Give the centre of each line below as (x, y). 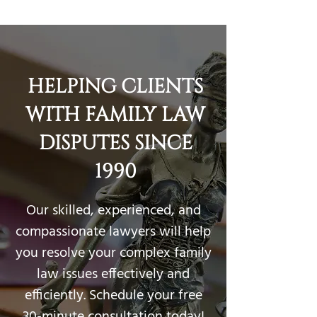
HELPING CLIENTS (115, 87)
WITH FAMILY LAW (115, 115)
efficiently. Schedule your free (113, 296)
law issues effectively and (113, 275)
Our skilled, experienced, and (113, 211)
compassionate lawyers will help (113, 232)
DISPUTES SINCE (115, 143)
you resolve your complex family (113, 253)
